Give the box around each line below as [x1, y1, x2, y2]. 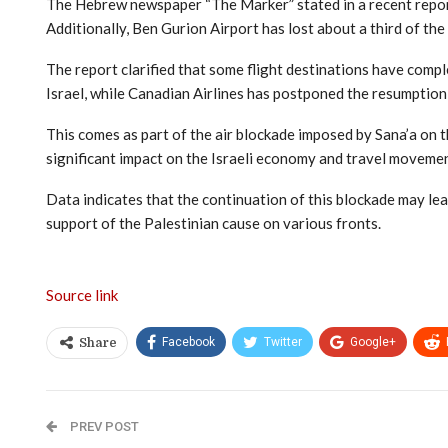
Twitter [264, 334, 302, 349]
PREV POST [67, 418, 139, 434]
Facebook [162, 334, 215, 349]
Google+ [350, 334, 396, 349]
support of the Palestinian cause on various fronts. [46, 213, 381, 232]
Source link [46, 285, 118, 304]
